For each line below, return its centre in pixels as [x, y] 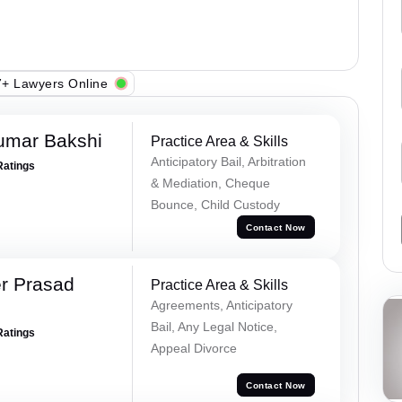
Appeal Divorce [193, 348]
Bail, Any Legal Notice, [214, 326]
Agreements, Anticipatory [221, 305]
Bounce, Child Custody [215, 205]
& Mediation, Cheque [210, 184]
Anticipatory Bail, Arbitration [228, 162]
